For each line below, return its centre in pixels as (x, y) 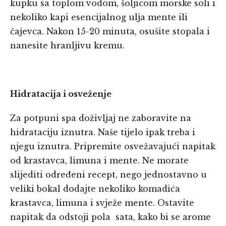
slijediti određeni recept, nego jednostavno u (108, 175)
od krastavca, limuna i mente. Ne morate (99, 161)
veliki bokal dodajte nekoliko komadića (95, 189)
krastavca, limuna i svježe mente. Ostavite (102, 203)
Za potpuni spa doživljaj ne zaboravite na (101, 118)
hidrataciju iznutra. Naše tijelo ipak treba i (103, 132)
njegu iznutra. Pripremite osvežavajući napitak (113, 147)
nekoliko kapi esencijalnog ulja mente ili (99, 17)
